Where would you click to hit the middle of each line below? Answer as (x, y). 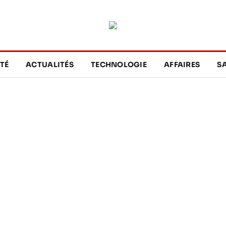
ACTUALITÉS (50, 65)
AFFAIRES (182, 65)
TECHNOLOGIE (119, 65)
